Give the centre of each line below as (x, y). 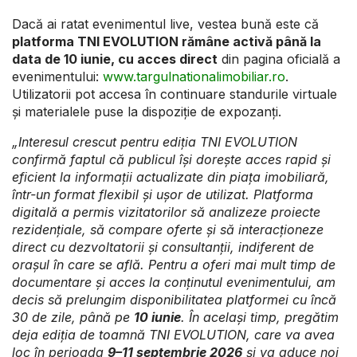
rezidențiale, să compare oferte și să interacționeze (168, 230)
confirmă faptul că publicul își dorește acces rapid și (171, 160)
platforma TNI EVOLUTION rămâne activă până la (167, 42)
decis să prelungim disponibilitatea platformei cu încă (174, 300)
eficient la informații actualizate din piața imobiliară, (171, 177)
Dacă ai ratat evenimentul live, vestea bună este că (165, 24)
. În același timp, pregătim (260, 318)
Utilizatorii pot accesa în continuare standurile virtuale (175, 94)
